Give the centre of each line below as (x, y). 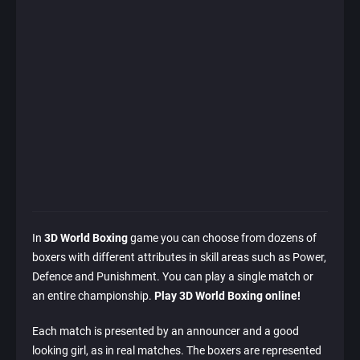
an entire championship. (93, 296)
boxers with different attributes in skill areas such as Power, (179, 258)
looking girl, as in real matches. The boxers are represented (177, 351)
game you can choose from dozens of (222, 238)
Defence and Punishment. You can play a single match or (173, 277)
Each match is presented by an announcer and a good (166, 331)
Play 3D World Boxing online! (227, 296)
